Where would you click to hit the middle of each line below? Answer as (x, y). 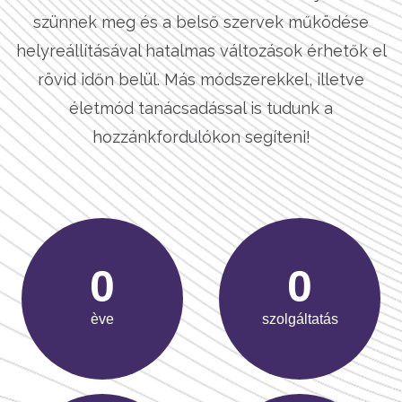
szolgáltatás (300, 319)
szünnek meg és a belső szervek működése (201, 22)
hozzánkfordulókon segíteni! (201, 136)
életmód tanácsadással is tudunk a (201, 108)
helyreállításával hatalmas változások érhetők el (201, 50)
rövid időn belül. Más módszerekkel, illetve (201, 79)
